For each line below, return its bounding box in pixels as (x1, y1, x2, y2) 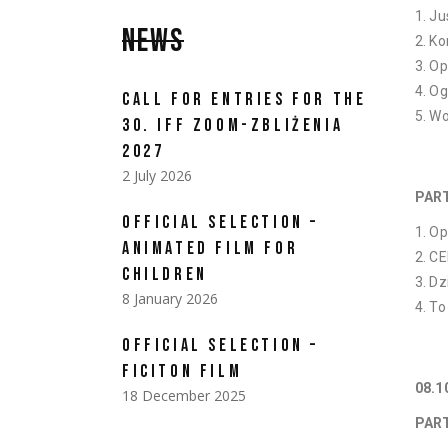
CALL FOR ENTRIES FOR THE (122, 89, 367, 110)
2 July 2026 (122, 166, 192, 185)
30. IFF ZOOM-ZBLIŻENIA (122, 115, 344, 136)
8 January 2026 (122, 289, 218, 308)
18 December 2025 (122, 386, 246, 405)
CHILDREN (122, 264, 208, 285)
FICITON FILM (122, 361, 243, 382)
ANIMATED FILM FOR (122, 238, 299, 259)
